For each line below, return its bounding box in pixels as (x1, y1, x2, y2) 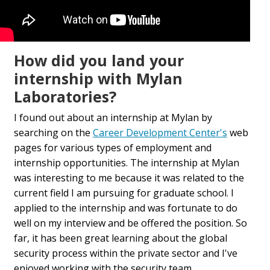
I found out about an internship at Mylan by (13, 110, 212, 124)
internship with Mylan (13, 67, 183, 89)
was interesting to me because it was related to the (13, 171, 244, 184)
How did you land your (13, 49, 184, 71)
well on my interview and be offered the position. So (13, 216, 247, 230)
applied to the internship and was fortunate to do (13, 201, 237, 215)
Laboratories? (13, 86, 116, 107)
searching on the (13, 125, 93, 139)
